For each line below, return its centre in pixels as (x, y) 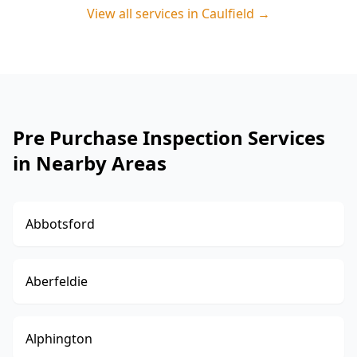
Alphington (59, 339)
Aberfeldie (57, 281)
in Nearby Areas (90, 163)
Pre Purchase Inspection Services (169, 137)
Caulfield (228, 14)
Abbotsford (60, 224)
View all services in (144, 14)
